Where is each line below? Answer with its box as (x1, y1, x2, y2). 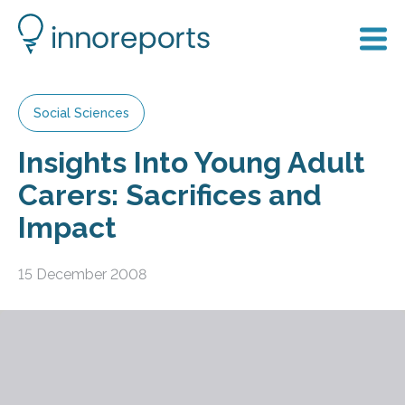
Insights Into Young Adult (18, 146, 365, 179)
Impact (18, 211, 117, 244)
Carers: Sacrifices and (18, 178, 322, 212)
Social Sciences (33, 106, 129, 120)
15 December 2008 (18, 265, 146, 283)
